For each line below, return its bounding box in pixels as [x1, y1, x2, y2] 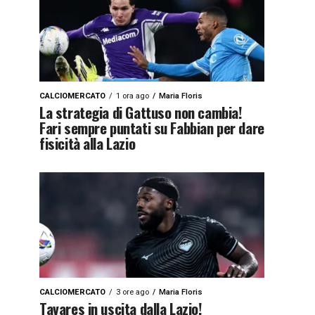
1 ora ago [116, 91, 149, 101]
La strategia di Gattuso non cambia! [39, 101, 243, 123]
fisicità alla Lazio [39, 132, 136, 154]
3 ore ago [116, 288, 149, 297]
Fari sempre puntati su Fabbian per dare [39, 117, 264, 139]
